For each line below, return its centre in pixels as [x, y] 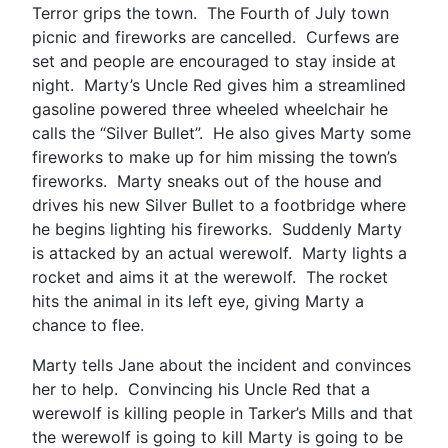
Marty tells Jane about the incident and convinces [221, 364]
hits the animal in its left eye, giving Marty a [198, 300]
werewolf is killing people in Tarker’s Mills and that [222, 412]
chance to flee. [88, 324]
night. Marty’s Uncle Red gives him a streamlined [219, 84]
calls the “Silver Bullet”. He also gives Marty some [221, 132]
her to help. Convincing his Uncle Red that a [201, 388]
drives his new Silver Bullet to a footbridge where [219, 204]
